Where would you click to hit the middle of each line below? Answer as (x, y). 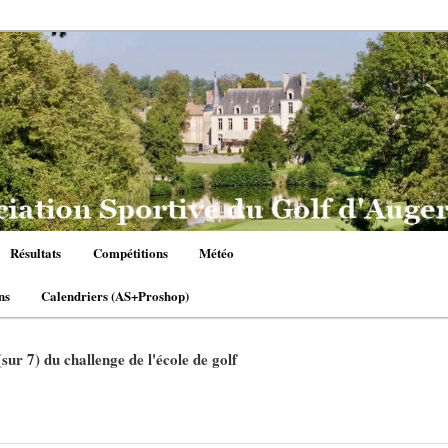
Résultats (36, 252)
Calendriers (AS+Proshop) (115, 295)
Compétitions (130, 252)
